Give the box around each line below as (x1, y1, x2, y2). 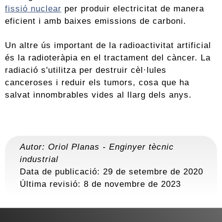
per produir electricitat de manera (61, 3, 204, 13)
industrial (20, 154, 58, 164)
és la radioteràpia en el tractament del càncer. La (5, 52, 211, 62)
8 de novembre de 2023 (84, 178, 181, 189)
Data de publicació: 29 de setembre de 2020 (20, 166, 203, 176)
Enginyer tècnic (109, 141, 174, 152)
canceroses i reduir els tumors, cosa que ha (5, 77, 189, 87)
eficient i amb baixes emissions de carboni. (5, 15, 186, 26)
